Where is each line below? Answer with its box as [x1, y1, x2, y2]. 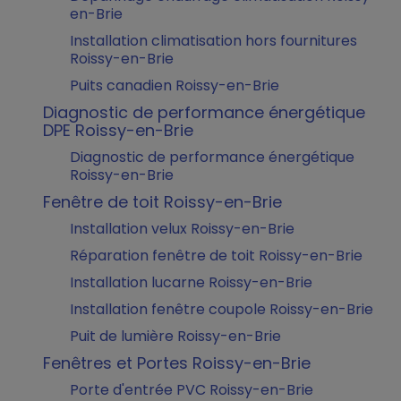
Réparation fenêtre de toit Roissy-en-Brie [70, 245, 363, 266]
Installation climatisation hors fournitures [70, 30, 357, 51]
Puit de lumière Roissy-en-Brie [70, 326, 281, 346]
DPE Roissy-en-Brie [43, 119, 193, 141]
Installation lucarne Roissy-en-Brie [70, 272, 312, 293]
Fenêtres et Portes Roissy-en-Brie [43, 352, 311, 374]
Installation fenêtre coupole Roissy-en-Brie [70, 299, 373, 320]
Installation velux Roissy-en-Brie [70, 218, 294, 239]
